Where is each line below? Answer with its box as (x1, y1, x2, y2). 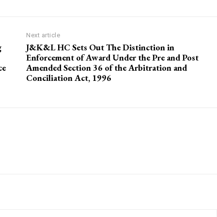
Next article (26, 31, 61, 39)
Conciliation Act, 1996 (26, 72, 112, 84)
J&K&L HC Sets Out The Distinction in (26, 42, 175, 53)
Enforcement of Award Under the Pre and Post (26, 52, 199, 63)
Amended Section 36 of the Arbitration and (26, 62, 187, 74)
